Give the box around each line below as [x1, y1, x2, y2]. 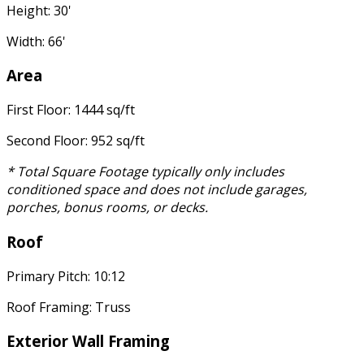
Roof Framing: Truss [6, 297, 131, 316]
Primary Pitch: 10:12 [6, 266, 125, 285]
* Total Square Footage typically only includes [6, 162, 284, 181]
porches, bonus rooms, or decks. [6, 198, 208, 217]
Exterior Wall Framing [6, 331, 170, 352]
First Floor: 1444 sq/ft [6, 101, 135, 119]
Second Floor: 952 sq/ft [6, 132, 145, 150]
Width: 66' [6, 32, 66, 50]
